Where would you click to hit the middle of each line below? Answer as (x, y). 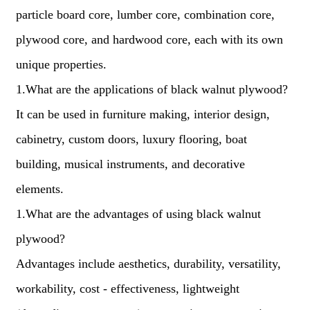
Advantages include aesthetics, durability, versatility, (148, 264)
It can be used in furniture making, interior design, (143, 114)
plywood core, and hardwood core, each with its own (149, 39)
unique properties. (61, 64)
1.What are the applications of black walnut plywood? (152, 89)
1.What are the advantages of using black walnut (138, 214)
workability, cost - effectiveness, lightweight (127, 289)
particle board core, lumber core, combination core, (145, 15)
